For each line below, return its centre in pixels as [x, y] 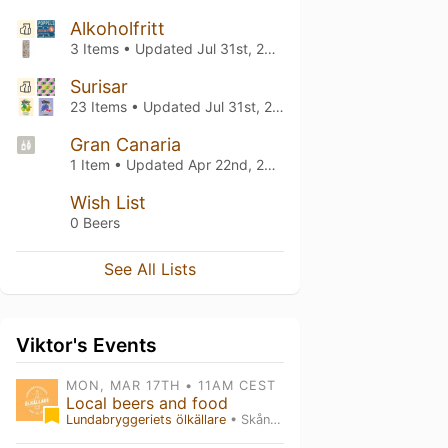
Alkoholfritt [117, 28]
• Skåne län [248, 419]
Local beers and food [147, 403]
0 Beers [95, 222]
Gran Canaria [125, 144]
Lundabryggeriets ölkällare [146, 419]
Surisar [99, 86]
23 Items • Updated [137, 106]
